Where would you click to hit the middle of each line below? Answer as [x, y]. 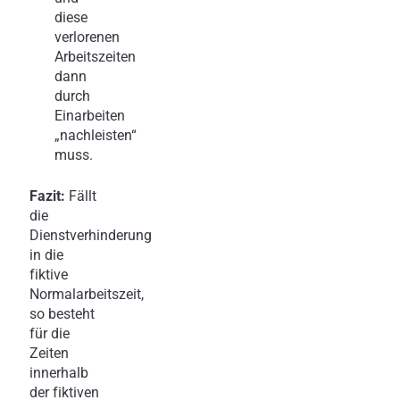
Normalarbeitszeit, [87, 294]
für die [50, 333]
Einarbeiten [90, 115]
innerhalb [59, 372]
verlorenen [87, 37]
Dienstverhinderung [91, 235]
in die [46, 254]
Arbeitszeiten [95, 56]
